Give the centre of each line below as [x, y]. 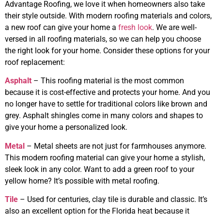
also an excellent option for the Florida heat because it [97, 211]
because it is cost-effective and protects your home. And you [108, 93]
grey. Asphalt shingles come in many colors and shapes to [104, 116]
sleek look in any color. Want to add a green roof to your [100, 169]
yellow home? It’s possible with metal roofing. [82, 181]
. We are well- [174, 27]
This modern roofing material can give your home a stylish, [105, 157]
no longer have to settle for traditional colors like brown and [106, 104]
